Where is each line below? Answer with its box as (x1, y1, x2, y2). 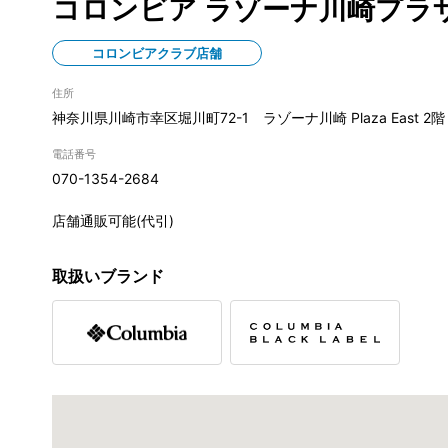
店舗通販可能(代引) (52, 212, 174, 230)
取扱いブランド (52, 266, 164, 287)
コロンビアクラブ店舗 (92, 45, 222, 62)
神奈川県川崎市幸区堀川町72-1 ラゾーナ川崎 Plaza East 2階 (52, 109, 445, 127)
